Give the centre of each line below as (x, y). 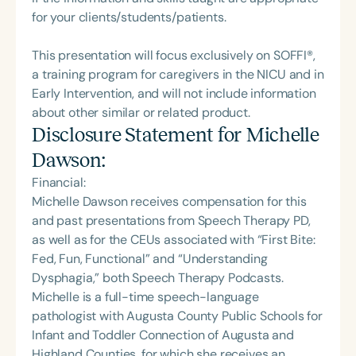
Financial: (59, 183)
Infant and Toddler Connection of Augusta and (163, 335)
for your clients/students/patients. (129, 17)
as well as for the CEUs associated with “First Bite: (174, 240)
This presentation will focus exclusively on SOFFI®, (174, 56)
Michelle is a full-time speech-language (145, 297)
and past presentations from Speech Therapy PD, (171, 221)
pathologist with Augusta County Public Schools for (177, 316)
